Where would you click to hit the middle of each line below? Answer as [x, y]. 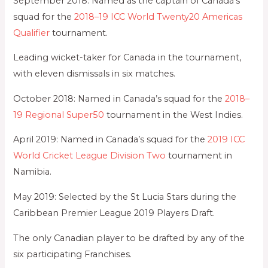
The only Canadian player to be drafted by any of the [129, 238]
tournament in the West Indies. [174, 115]
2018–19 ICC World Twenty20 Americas [159, 16]
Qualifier [32, 33]
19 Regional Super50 [59, 115]
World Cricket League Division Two [90, 156]
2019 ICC [226, 140]
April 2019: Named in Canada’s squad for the [111, 140]
